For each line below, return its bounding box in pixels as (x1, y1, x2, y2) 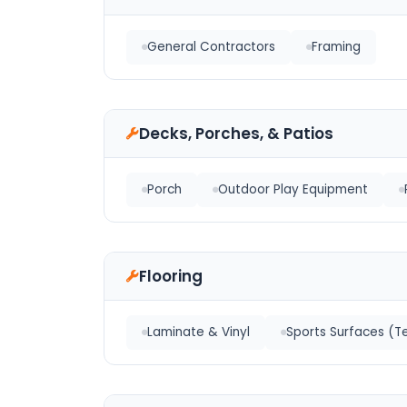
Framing (312, 38, 361, 55)
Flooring (139, 265, 203, 287)
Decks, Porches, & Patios (139, 123, 333, 144)
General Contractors (147, 38, 275, 55)
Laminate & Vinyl (147, 323, 250, 341)
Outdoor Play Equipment (218, 181, 368, 198)
